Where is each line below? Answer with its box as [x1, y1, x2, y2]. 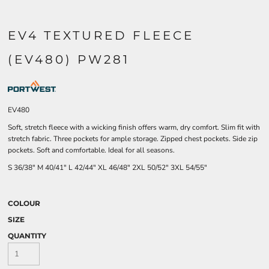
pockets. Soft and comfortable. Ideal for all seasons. [8, 145, 175, 155]
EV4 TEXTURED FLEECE [8, 28, 194, 43]
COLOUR [8, 199, 40, 208]
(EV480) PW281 [8, 52, 130, 67]
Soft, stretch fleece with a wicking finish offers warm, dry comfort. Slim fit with [8, 122, 260, 132]
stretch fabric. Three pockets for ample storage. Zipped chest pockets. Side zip [8, 134, 258, 144]
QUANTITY [8, 231, 46, 240]
